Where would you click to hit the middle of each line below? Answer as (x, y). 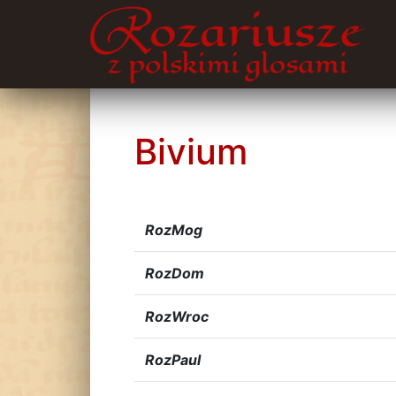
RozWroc (177, 316)
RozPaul (173, 360)
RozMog (174, 230)
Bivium (191, 152)
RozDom (175, 273)
